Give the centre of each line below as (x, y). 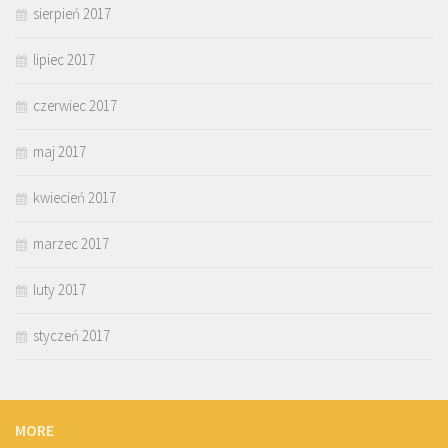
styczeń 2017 (71, 336)
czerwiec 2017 (75, 106)
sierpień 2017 (72, 14)
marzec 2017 (71, 244)
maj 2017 (59, 152)
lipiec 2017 (64, 60)
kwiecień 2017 (74, 198)
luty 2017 (59, 290)
